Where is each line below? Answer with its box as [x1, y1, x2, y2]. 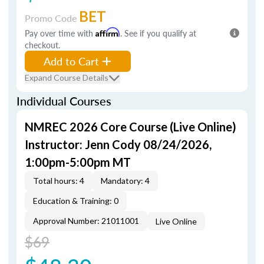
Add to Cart [44, 54, 99, 68]
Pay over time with [25, 27, 95, 39]
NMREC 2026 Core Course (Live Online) [25, 120, 236, 134]
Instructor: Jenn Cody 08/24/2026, [25, 137, 212, 151]
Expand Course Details [25, 72, 108, 82]
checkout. [25, 39, 60, 51]
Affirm [95, 27, 120, 37]
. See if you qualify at [120, 27, 196, 39]
